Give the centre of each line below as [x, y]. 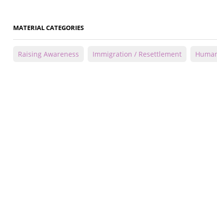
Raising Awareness [48, 54]
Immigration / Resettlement [137, 54]
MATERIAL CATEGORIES [48, 28]
